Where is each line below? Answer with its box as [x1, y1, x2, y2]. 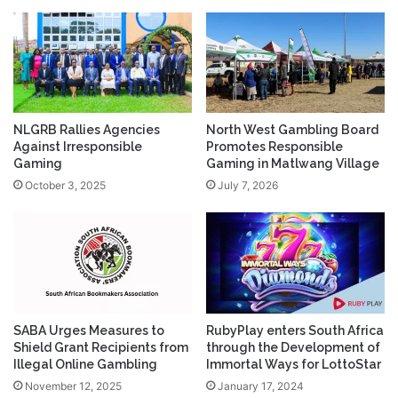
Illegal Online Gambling [13, 356, 157, 371]
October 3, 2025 [25, 179, 106, 193]
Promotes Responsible [206, 139, 343, 155]
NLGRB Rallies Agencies [13, 123, 160, 138]
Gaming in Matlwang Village [206, 156, 379, 171]
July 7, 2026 [218, 179, 278, 193]
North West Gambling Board [206, 123, 378, 138]
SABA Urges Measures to [13, 322, 164, 338]
